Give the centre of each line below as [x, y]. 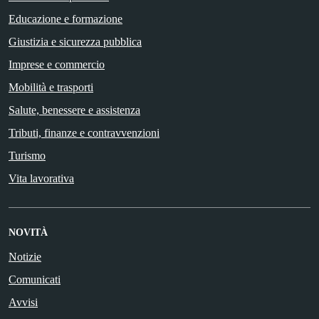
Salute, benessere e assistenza [74, 110]
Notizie [25, 256]
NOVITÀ [28, 232]
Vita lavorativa [41, 178]
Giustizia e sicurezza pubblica [75, 41]
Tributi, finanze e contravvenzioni [84, 132]
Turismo [27, 155]
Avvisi [23, 302]
